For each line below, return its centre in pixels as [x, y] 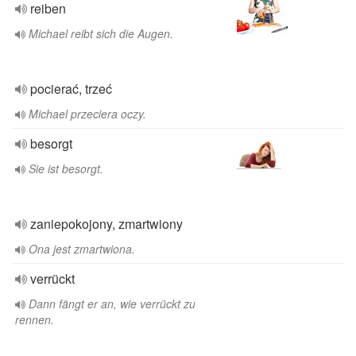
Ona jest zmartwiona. [82, 249]
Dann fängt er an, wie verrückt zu [112, 304]
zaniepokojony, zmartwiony [106, 224]
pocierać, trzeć [71, 89]
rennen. [35, 319]
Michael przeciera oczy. [87, 114]
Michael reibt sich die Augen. [101, 33]
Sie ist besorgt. [66, 168]
